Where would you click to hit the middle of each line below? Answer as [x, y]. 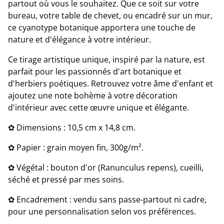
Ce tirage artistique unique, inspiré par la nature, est [106, 59]
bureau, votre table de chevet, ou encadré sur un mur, [110, 15]
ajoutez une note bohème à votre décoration [93, 95]
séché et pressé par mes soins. [66, 179]
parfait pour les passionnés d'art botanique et [95, 71]
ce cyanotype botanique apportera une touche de [102, 27]
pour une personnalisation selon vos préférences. [102, 211]
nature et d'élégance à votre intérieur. [79, 39]
